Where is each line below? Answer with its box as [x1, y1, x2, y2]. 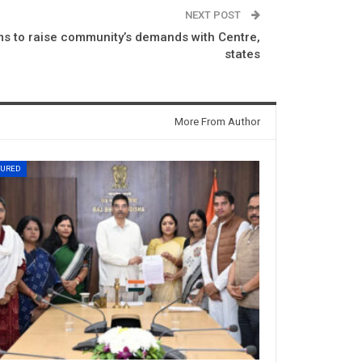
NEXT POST [185, 8, 243, 21]
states [225, 46, 260, 61]
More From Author [175, 115, 260, 128]
